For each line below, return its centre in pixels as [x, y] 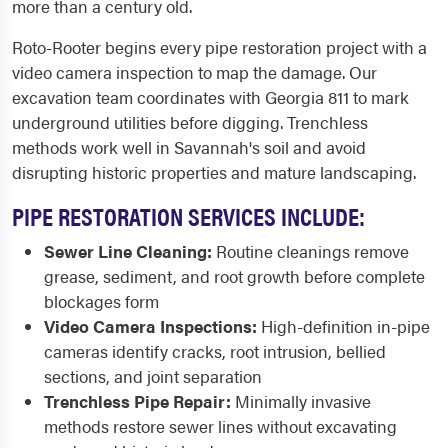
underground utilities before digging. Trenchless [190, 122]
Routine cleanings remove [310, 251]
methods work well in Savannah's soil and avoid [189, 147]
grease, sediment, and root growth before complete [234, 276]
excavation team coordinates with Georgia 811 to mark [210, 97]
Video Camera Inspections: [150, 326]
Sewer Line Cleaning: [128, 251]
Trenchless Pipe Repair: [137, 401]
